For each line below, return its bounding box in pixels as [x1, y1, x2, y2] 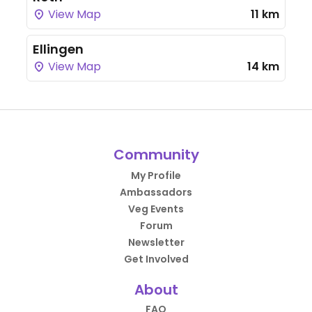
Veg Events [128, 202, 184, 216]
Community [113, 145, 199, 164]
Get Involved [123, 252, 189, 266]
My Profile [131, 169, 181, 182]
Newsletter [127, 235, 185, 249]
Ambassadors [120, 185, 192, 199]
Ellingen [33, 40, 84, 58]
